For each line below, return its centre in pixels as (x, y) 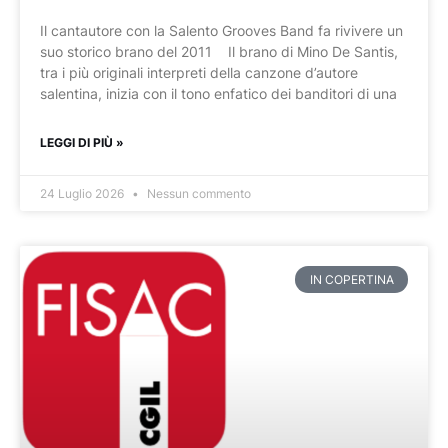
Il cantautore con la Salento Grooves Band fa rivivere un (221, 31)
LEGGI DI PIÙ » (82, 143)
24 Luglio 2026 (83, 194)
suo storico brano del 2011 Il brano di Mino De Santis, (219, 52)
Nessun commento (197, 194)
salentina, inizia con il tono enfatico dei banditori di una (218, 94)
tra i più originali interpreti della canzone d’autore (199, 73)
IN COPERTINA (351, 279)
